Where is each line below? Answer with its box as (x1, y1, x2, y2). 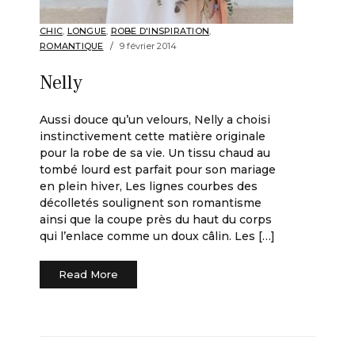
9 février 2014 (119, 40, 177, 52)
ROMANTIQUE (40, 40, 104, 52)
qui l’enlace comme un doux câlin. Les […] (40, 229, 275, 244)
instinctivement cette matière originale (40, 129, 265, 144)
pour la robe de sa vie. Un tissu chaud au (40, 146, 270, 161)
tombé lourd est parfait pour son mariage (40, 162, 276, 177)
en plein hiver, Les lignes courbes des (40, 179, 258, 194)
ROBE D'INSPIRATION (110, 25, 209, 37)
